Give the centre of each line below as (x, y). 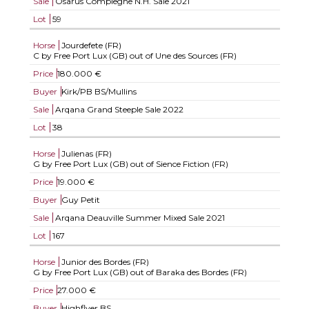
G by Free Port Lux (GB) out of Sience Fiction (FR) (130, 164)
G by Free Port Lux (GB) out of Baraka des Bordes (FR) (140, 272)
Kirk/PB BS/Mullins (99, 91)
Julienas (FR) (86, 153)
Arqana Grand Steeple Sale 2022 (118, 109)
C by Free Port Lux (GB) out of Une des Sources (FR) (134, 56)
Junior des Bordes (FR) (105, 262)
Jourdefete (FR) (91, 45)
